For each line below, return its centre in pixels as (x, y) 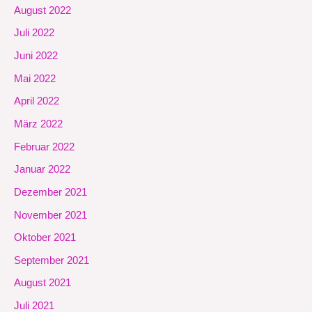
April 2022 (37, 101)
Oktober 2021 (45, 238)
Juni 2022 (36, 56)
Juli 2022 (34, 33)
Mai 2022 (35, 78)
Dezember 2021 (50, 192)
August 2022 (42, 10)
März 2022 (38, 124)
